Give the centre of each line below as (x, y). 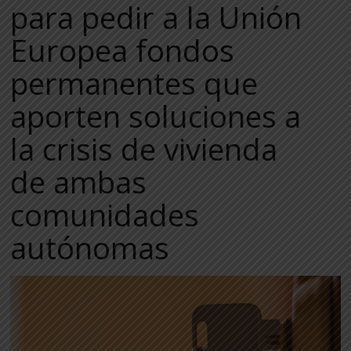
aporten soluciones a (156, 116)
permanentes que (134, 83)
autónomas (90, 248)
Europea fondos (123, 50)
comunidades (105, 215)
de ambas (79, 182)
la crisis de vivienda (144, 149)
